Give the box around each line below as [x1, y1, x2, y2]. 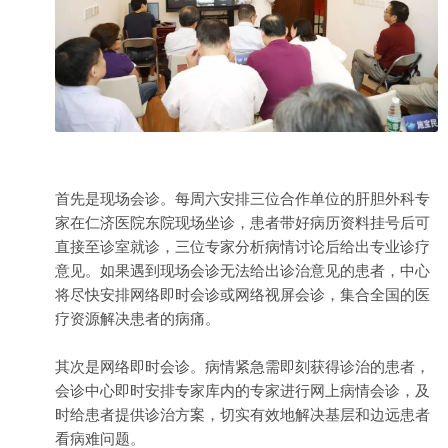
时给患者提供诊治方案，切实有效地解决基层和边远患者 [55, 406, 430, 424]
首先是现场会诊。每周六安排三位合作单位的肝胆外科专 [55, 190, 430, 208]
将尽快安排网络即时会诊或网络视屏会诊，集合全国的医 [55, 286, 430, 304]
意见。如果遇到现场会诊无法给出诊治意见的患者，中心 [55, 262, 430, 280]
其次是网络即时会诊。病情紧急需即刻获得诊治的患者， [55, 358, 430, 376]
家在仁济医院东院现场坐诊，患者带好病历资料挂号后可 [55, 214, 430, 232]
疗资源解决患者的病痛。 [55, 310, 220, 328]
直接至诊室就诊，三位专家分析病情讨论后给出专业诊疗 [55, 238, 430, 256]
